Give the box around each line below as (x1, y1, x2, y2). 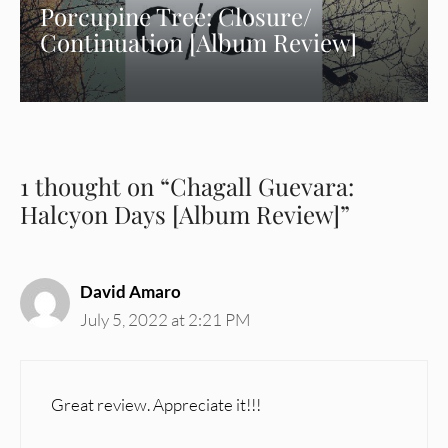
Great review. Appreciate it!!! (51, 394, 261, 416)
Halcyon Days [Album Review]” (20, 197, 350, 230)
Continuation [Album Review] (40, 26, 358, 59)
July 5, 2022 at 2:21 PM (80, 308, 250, 330)
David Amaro (80, 280, 181, 302)
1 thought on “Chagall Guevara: (20, 169, 354, 202)
